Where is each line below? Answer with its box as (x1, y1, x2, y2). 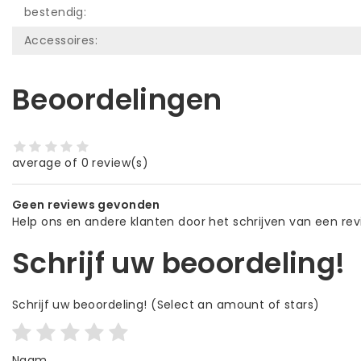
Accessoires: (24, 31, 98, 48)
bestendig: (24, 3, 87, 20)
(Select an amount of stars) (147, 297, 320, 313)
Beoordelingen (12, 79, 222, 119)
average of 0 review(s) (12, 155, 149, 172)
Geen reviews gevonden (12, 197, 160, 214)
